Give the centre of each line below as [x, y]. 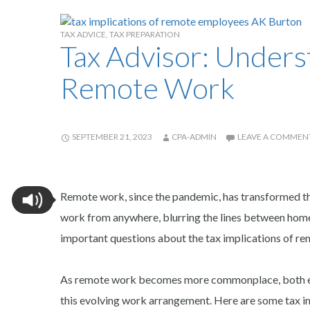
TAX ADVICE [83, 34]
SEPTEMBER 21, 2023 [112, 136]
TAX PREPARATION [145, 34]
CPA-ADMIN [194, 136]
